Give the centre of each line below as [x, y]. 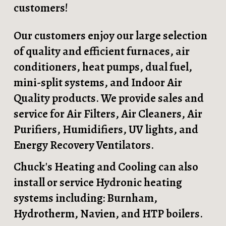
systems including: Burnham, [86, 198]
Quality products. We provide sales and [109, 98]
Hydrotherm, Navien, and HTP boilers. [108, 214]
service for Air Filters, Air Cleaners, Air [108, 114]
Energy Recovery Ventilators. [84, 145]
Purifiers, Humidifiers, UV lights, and [106, 129]
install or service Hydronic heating [98, 182]
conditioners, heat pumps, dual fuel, [103, 67]
